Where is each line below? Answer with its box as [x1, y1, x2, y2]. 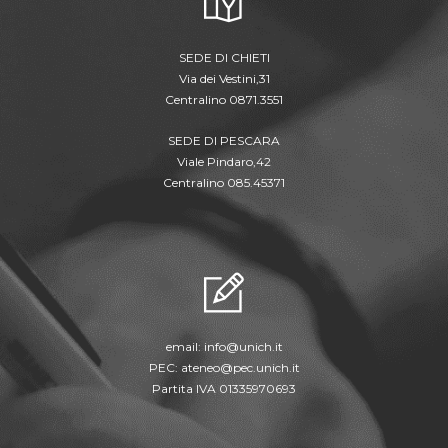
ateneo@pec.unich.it [180, 360, 300, 376]
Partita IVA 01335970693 [152, 381, 296, 397]
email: [165, 339, 204, 355]
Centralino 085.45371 [163, 175, 285, 191]
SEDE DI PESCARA [168, 133, 280, 149]
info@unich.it [203, 339, 283, 355]
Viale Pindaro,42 [177, 154, 271, 170]
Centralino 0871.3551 [165, 92, 283, 108]
